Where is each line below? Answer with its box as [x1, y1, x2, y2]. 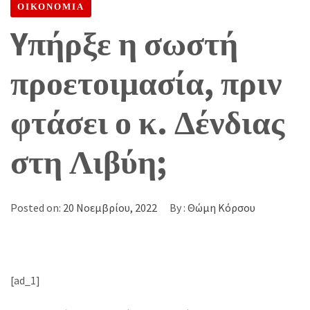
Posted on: [10, 201, 63, 215]
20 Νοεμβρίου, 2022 [63, 201, 157, 215]
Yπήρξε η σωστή [10, 23, 238, 64]
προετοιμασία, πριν [10, 62, 282, 104]
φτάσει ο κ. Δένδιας [10, 102, 284, 143]
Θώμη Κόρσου [188, 201, 255, 215]
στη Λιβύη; [10, 141, 167, 183]
